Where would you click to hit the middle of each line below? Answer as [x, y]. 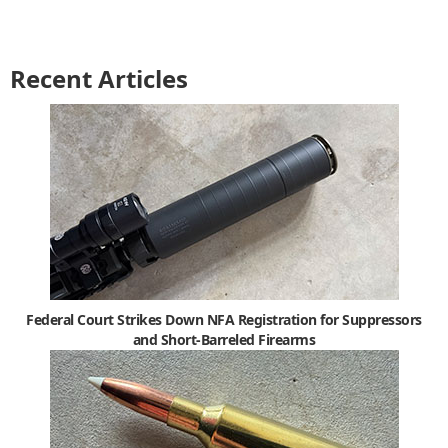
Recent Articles [99, 78]
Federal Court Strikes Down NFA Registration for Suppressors [224, 319]
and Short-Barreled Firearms [224, 339]
